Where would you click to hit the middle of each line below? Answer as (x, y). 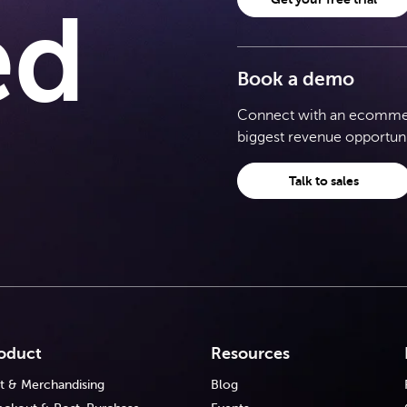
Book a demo (295, 79)
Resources (250, 353)
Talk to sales (324, 180)
